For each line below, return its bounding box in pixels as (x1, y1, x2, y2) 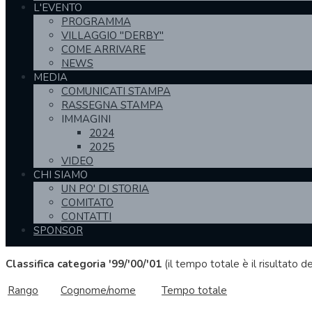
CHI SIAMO (33, 167, 88, 182)
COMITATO (61, 195, 114, 210)
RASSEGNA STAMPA (61, 97, 163, 112)
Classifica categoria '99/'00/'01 (6, 257, 164, 272)
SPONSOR (33, 223, 83, 237)
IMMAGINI (61, 111, 111, 126)
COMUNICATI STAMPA (61, 84, 171, 98)
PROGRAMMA (61, 14, 131, 29)
